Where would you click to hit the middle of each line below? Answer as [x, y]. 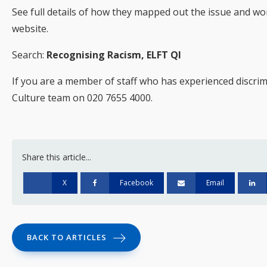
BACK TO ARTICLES [67, 237]
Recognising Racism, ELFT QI [114, 55]
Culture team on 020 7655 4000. [82, 98]
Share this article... [57, 157]
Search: [29, 55]
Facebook [137, 182]
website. [30, 29]
